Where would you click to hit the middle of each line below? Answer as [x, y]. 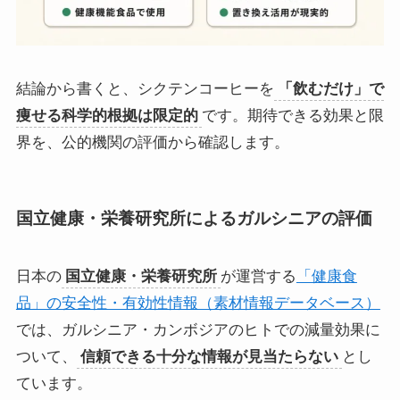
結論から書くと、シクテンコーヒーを [145, 89]
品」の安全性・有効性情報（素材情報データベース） [198, 304]
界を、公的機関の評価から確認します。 [152, 143]
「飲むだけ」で [330, 89]
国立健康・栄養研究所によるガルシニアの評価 [194, 218]
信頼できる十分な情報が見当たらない [209, 357]
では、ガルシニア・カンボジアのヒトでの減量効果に [198, 330]
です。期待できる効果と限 [292, 116]
